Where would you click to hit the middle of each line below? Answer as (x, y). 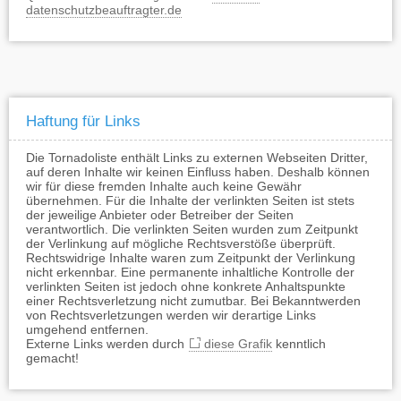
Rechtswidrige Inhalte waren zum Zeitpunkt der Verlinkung (191, 258)
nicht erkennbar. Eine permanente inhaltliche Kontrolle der (190, 272)
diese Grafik (238, 344)
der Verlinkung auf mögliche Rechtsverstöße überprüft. (181, 243)
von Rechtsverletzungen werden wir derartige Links (171, 315)
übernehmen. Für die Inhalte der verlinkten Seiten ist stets (190, 200)
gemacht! (52, 358)
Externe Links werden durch (107, 344)
